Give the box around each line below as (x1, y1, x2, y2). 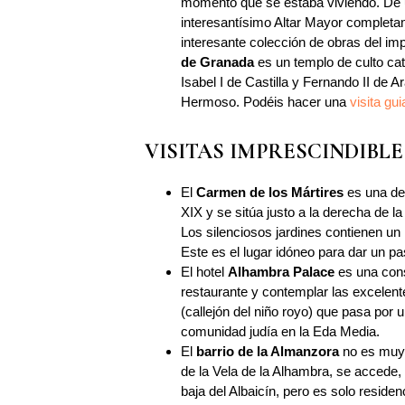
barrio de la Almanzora (196, 344, 343, 359)
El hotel (181, 264, 228, 279)
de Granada (181, 54, 254, 70)
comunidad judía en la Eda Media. (181, 324, 380, 339)
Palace (293, 264, 334, 279)
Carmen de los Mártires (196, 184, 344, 200)
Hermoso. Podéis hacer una (181, 94, 350, 109)
